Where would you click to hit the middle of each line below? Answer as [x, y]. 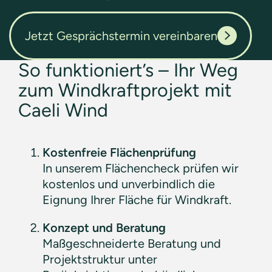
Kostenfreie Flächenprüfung [124, 152]
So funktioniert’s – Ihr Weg [128, 70]
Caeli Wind [63, 110]
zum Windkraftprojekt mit [125, 90]
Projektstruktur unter [100, 259]
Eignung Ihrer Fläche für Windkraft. [138, 200]
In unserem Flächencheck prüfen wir [141, 168]
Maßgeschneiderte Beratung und [132, 243]
